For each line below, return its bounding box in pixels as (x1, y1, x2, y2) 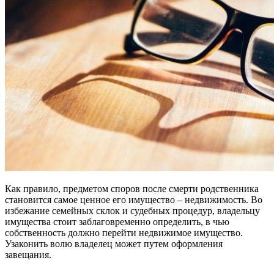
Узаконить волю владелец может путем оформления (5, 238, 223, 249)
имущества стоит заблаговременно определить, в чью (5, 216, 229, 227)
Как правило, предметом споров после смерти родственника (5, 183, 259, 194)
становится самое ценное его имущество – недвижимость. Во (5, 194, 262, 205)
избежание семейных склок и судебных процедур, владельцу (5, 205, 260, 216)
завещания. (5, 249, 51, 260)
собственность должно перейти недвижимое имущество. (5, 227, 243, 238)
